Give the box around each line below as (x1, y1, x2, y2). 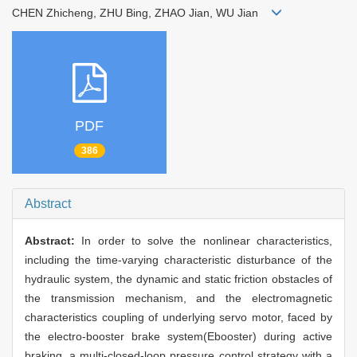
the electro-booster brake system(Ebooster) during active (25, 330, 332, 343)
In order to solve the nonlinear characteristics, (81, 234, 333, 248)
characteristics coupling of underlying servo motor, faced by (25, 311, 332, 324)
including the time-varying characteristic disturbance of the (25, 253, 332, 267)
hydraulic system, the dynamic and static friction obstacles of (25, 273, 332, 286)
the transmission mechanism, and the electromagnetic (25, 292, 332, 305)
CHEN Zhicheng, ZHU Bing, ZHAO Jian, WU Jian (12, 6, 271, 20)
